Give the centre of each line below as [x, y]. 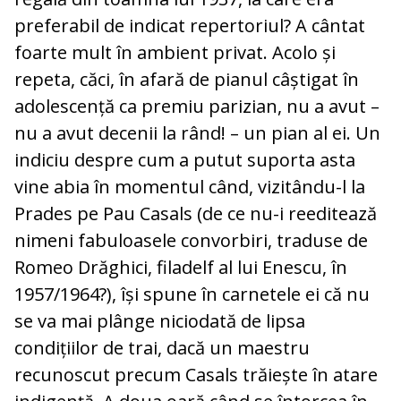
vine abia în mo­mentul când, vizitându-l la [190, 187]
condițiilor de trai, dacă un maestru [162, 348]
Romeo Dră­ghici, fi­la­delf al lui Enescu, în [181, 268]
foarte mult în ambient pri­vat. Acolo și [175, 53]
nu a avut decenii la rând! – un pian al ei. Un [197, 133]
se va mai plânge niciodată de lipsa [160, 321]
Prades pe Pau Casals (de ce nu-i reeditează [196, 214]
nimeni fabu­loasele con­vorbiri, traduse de [191, 241]
